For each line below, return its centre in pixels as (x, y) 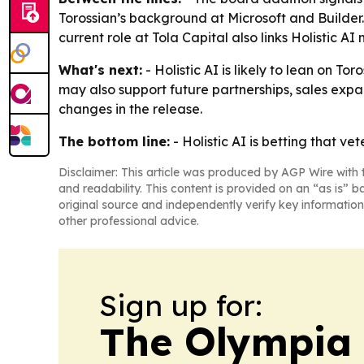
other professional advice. (129, 221)
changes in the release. (130, 109)
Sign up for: (181, 305)
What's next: (100, 70)
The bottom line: (114, 142)
